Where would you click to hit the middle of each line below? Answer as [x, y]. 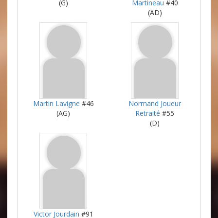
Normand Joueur [155, 103]
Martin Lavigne [56, 103]
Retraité [148, 113]
